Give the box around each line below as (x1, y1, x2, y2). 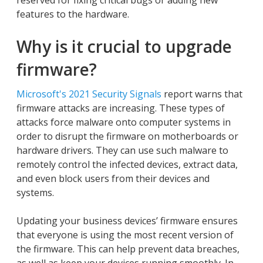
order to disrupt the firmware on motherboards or (16, 130, 238, 143)
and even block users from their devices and (16, 172, 210, 185)
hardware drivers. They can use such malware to (16, 144, 228, 157)
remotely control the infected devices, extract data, (16, 158, 238, 171)
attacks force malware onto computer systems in (16, 116, 231, 129)
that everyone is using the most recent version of (16, 228, 234, 241)
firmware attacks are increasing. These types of (16, 102, 225, 114)
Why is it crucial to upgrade (16, 35, 232, 58)
